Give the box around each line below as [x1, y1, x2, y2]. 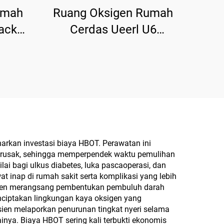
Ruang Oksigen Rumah [53, 6, 173, 20]
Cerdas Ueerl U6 [69, 22, 156, 36]
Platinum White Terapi [54, 39, 171, 53]
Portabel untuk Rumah [53, 55, 172, 69]
